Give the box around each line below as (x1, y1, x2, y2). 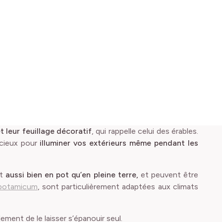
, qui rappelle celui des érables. (91, 126, 199, 136)
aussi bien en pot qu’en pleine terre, (5, 170, 138, 179)
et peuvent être (138, 170, 199, 179)
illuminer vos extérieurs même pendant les (40, 138, 199, 148)
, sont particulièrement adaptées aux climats (37, 182, 199, 191)
